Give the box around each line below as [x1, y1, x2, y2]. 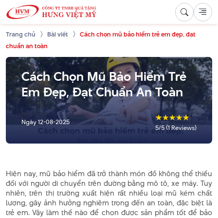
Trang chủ [6, 30, 36, 39]
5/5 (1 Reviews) [155, 123, 197, 132]
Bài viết [47, 30, 68, 39]
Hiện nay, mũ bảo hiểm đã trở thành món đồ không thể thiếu [6, 168, 212, 179]
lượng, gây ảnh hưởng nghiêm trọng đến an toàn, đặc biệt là [6, 198, 212, 208]
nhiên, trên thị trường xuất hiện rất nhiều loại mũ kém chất [6, 188, 212, 199]
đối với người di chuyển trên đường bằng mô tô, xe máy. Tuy [6, 178, 212, 189]
